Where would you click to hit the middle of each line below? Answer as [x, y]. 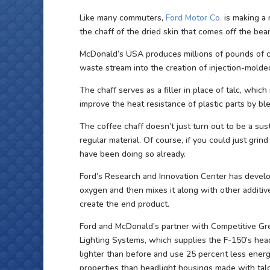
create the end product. [124, 204]
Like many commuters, [123, 18]
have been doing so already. [133, 154]
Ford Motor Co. [194, 18]
